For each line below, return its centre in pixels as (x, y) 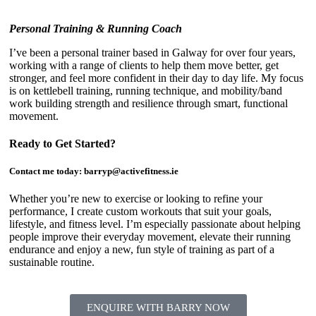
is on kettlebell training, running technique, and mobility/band (146, 90)
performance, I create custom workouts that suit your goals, (140, 212)
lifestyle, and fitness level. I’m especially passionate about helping (155, 224)
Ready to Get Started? (64, 143)
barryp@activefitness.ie (131, 171)
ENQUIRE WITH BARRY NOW (158, 308)
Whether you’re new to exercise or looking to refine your (136, 199)
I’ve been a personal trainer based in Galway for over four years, (152, 52)
